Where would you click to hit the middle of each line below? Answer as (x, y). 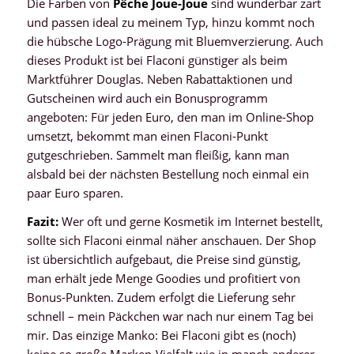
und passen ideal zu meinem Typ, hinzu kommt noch (170, 22)
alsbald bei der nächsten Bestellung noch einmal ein (168, 173)
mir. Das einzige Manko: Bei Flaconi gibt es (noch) (161, 335)
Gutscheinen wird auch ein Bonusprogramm (147, 98)
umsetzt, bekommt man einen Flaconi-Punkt (147, 136)
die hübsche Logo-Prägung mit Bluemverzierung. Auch (175, 41)
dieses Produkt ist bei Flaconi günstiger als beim (157, 60)
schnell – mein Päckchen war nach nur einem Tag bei (170, 316)
